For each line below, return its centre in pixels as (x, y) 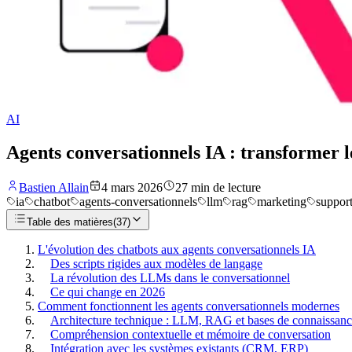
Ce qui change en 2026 (108, 291)
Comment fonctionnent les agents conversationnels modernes (189, 306)
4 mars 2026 (132, 187)
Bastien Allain (54, 187)
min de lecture (226, 187)
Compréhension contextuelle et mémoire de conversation (191, 334)
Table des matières (70, 222)
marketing (282, 201)
